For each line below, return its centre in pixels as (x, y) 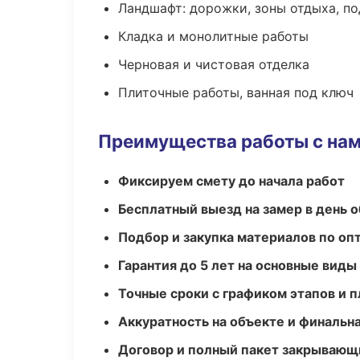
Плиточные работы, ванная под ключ (236, 92)
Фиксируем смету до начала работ (231, 181)
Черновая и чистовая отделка (214, 64)
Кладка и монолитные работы (213, 36)
